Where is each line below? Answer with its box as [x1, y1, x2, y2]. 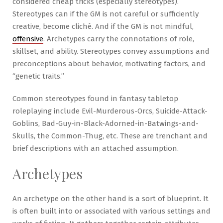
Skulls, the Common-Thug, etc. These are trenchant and [12, 131, 208, 140]
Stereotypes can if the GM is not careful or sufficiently [12, 9, 199, 18]
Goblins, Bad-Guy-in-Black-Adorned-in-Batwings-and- [12, 118, 199, 128]
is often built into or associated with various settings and [12, 206, 211, 216]
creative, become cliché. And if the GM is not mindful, [12, 21, 194, 31]
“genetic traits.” [12, 71, 64, 81]
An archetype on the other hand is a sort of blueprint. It [12, 194, 209, 203]
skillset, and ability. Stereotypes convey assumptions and [12, 46, 210, 56]
